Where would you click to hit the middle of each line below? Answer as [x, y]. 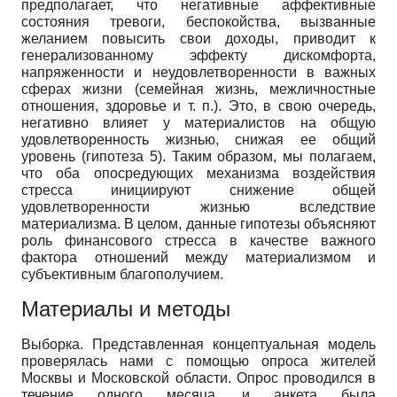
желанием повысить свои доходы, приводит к [198, 38]
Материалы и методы [126, 308]
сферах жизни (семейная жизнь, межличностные [198, 89]
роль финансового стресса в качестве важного [198, 240]
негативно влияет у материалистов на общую [198, 122]
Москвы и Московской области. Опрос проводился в [198, 378]
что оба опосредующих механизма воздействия [198, 173]
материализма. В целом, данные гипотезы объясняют [198, 223]
